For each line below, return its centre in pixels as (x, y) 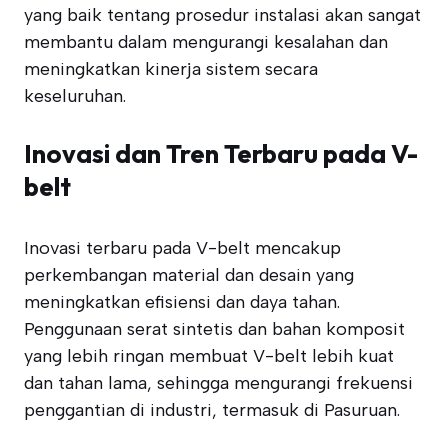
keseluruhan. (75, 96)
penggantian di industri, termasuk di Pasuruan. (212, 410)
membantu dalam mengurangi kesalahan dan (206, 42)
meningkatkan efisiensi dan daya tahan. (182, 302)
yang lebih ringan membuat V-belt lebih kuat (209, 356)
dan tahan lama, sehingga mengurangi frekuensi (218, 383)
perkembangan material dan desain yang (189, 275)
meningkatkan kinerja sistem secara (171, 69)
